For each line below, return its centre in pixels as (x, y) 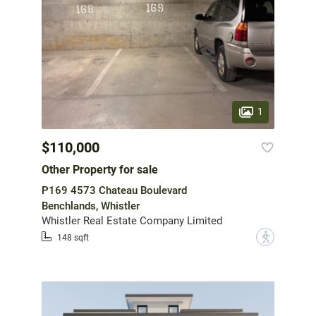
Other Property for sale (100, 169)
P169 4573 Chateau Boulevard (114, 190)
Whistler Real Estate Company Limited (132, 220)
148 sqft (73, 238)
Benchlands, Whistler (91, 206)
